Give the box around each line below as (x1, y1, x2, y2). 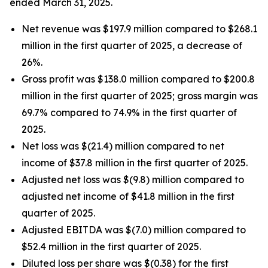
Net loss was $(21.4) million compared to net (22, 140, 224, 152)
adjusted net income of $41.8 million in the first (22, 190, 234, 202)
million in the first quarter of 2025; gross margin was (22, 90, 258, 102)
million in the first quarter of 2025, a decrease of (22, 39, 242, 51)
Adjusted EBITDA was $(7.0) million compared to (22, 224, 246, 236)
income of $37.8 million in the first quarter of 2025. (22, 157, 248, 169)
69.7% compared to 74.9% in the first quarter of (22, 106, 237, 118)
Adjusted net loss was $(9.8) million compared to (22, 173, 244, 185)
